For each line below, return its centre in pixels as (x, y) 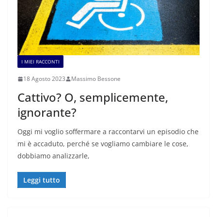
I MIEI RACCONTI (40, 62)
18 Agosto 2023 (44, 79)
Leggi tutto (42, 180)
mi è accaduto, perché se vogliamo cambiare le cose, (103, 144)
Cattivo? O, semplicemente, (93, 97)
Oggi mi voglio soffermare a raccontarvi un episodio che (108, 132)
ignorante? (47, 112)
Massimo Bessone (96, 79)
